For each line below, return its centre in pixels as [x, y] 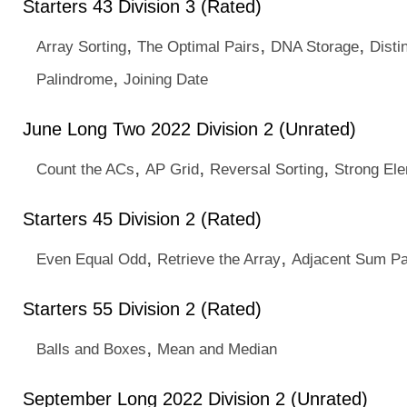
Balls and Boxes [91, 349]
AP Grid [172, 169]
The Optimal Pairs [199, 46]
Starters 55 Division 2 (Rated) [142, 309]
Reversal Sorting [267, 169]
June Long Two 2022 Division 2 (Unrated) [189, 129]
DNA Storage [315, 46]
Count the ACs [85, 169]
